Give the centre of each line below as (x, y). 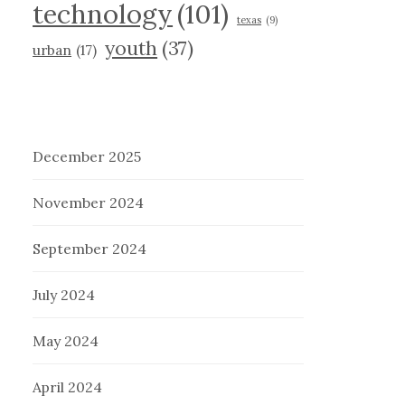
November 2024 (89, 203)
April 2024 (68, 387)
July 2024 (64, 295)
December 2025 (87, 157)
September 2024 (90, 249)
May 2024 (66, 341)
